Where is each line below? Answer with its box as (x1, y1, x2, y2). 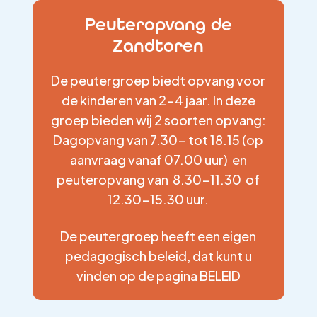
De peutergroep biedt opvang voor (51, 72, 266, 88)
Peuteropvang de (84, 14, 232, 35)
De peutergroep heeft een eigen (60, 228, 257, 244)
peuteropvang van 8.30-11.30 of (57, 171, 260, 188)
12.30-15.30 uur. (108, 191, 209, 207)
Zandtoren (113, 35, 204, 56)
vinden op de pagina (76, 267, 197, 284)
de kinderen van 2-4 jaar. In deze (61, 92, 255, 108)
